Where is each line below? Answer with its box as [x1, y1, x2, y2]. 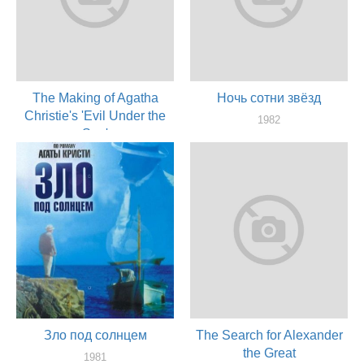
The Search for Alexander [195, 327, 343, 342]
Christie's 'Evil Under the [24, 109, 166, 123]
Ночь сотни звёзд [217, 91, 321, 106]
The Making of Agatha [32, 91, 158, 106]
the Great [242, 345, 296, 360]
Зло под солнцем [43, 327, 147, 342]
